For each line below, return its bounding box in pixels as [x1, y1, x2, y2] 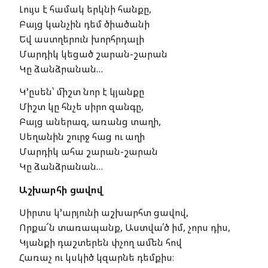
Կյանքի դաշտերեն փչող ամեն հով [19, 236, 182, 249]
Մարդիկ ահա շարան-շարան [19, 145, 158, 159]
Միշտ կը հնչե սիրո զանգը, [19, 100, 144, 114]
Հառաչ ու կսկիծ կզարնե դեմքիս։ [19, 251, 174, 264]
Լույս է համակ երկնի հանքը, [19, 2, 151, 16]
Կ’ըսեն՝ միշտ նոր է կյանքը [29, 85, 144, 99]
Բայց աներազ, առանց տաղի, [19, 115, 161, 129]
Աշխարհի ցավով [28, 182, 103, 196]
